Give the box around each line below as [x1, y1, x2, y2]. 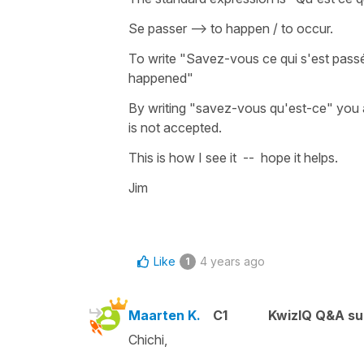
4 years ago [200, 253, 265, 268]
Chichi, [128, 331, 167, 348]
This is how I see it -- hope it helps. [128, 149, 338, 166]
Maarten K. [128, 306, 201, 323]
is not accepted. [128, 119, 222, 136]
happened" [128, 69, 193, 86]
